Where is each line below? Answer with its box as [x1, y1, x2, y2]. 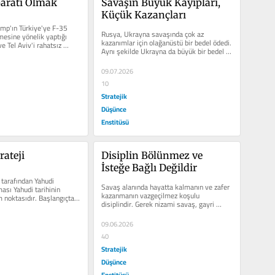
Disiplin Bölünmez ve [101, 149, 203, 161]
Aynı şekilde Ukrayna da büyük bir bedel [101, 44, 224, 58]
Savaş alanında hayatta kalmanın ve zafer [101, 179, 230, 194]
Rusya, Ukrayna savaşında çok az [101, 26, 204, 41]
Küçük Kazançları [101, 8, 186, 21]
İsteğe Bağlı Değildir [101, 161, 197, 174]
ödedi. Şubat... [101, 52, 145, 67]
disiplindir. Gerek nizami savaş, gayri [101, 196, 214, 211]
